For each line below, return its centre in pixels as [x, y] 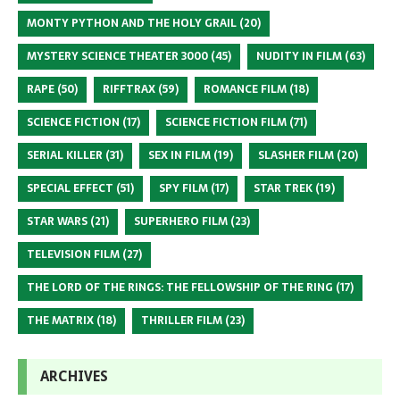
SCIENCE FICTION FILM [226, 122]
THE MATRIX [60, 320]
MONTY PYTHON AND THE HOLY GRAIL [132, 23]
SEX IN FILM [179, 155]
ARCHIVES [74, 376]
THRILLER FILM [182, 320]
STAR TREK [283, 188]
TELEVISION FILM [73, 254]
